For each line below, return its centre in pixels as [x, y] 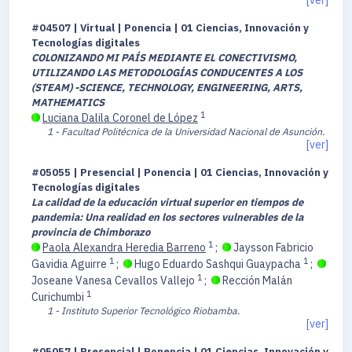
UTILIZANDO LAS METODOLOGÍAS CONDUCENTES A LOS [167, 73]
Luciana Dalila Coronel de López [120, 118]
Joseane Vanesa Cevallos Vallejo [114, 281]
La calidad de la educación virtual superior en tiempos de [167, 203]
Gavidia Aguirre [70, 264]
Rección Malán [256, 281]
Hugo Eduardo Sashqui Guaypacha [218, 264]
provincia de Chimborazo [91, 233]
